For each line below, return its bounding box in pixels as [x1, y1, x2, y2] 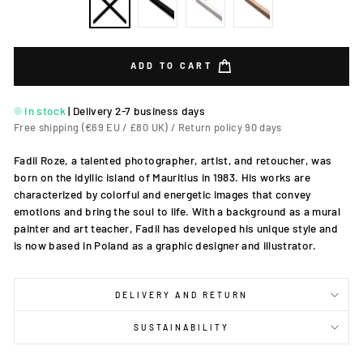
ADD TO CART [130, 59, 217, 70]
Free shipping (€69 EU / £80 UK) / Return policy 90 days [14, 121, 282, 134]
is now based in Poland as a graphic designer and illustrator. [14, 238, 317, 252]
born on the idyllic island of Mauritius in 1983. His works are [14, 170, 311, 184]
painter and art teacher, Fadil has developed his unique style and [14, 221, 339, 235]
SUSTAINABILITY [133, 322, 230, 332]
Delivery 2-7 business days [73, 104, 205, 117]
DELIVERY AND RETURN [114, 290, 249, 300]
